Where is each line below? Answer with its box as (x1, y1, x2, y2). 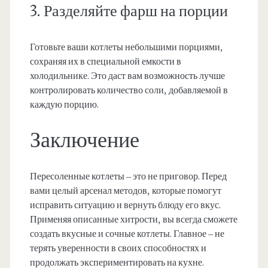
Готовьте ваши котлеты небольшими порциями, (29, 41, 223, 54)
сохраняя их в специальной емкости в (29, 56, 181, 68)
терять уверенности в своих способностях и (29, 242, 206, 255)
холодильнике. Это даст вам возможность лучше (29, 70, 225, 83)
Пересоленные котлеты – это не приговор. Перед (29, 170, 227, 183)
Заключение (29, 127, 139, 155)
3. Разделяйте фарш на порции (29, 1, 228, 22)
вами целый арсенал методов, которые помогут (29, 185, 221, 197)
